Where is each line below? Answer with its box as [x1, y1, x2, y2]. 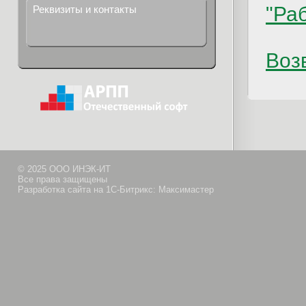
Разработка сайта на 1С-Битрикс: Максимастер [18, 184, 214, 195]
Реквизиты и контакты [33, 3, 137, 15]
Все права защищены [18, 174, 107, 184]
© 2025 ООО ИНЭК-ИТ [18, 164, 111, 174]
